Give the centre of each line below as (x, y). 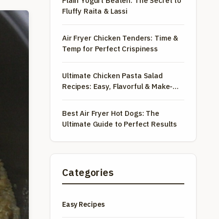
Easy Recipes (83, 204)
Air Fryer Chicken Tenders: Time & (120, 38)
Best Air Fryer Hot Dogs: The (111, 113)
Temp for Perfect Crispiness (110, 49)
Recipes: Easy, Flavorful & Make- (118, 86)
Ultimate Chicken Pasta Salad (112, 76)
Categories (88, 172)
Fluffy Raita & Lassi (95, 11)
